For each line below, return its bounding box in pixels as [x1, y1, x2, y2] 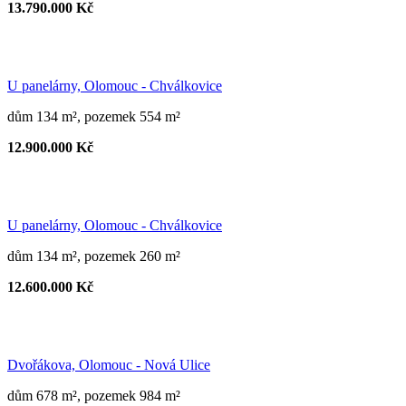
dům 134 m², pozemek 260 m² [7, 247, 180, 264]
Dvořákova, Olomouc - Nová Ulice [7, 356, 210, 372]
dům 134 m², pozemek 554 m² [7, 108, 180, 124]
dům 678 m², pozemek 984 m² [7, 387, 180, 403]
